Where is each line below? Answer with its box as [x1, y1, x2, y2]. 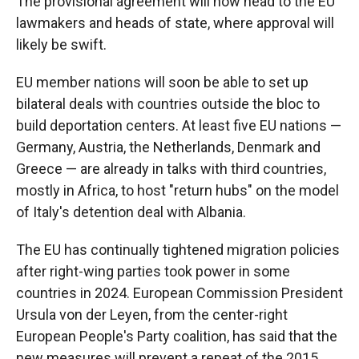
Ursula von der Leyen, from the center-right [16, 306, 288, 324]
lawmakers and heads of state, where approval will [16, 14, 334, 32]
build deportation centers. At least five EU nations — [16, 117, 341, 135]
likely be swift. [16, 36, 107, 54]
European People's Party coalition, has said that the [16, 328, 337, 345]
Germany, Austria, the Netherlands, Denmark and [16, 139, 321, 156]
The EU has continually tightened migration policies [16, 241, 340, 259]
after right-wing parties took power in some [16, 263, 290, 280]
